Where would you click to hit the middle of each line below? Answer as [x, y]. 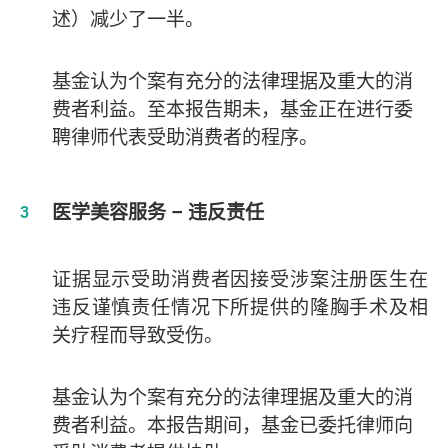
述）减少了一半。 [127, 18]
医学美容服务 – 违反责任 [157, 211]
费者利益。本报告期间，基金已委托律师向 [232, 424]
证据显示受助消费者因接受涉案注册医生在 [239, 278]
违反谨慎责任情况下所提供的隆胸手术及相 [239, 306]
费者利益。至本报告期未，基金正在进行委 [232, 108]
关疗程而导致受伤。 [137, 334]
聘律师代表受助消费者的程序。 [184, 136]
